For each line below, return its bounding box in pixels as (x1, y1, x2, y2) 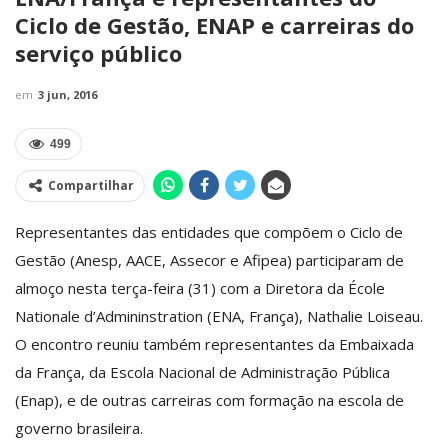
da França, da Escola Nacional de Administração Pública (15, 361, 390, 382)
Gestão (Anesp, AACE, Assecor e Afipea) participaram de (15, 249, 404, 270)
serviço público (15, 37, 182, 68)
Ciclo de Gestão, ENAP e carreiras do (15, 9, 414, 40)
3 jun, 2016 (38, 86, 97, 102)
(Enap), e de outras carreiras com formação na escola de (15, 389, 404, 410)
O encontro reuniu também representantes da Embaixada (15, 333, 414, 354)
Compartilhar (48, 176, 134, 194)
